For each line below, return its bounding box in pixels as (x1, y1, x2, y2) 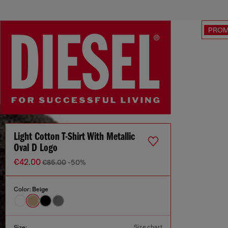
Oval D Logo (14, 142, 58, 155)
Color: (14, 186, 32, 193)
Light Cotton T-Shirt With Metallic (14, 131, 135, 144)
